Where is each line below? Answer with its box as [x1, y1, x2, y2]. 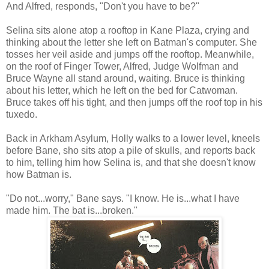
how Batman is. [6, 169, 71, 180]
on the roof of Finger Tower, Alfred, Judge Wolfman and [6, 61, 238, 72]
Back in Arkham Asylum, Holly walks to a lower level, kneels [6, 133, 260, 144]
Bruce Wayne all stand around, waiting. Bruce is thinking [6, 73, 245, 84]
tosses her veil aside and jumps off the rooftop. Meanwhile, [6, 49, 254, 60]
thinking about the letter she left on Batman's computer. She [6, 37, 257, 48]
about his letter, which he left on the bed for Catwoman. [6, 85, 238, 96]
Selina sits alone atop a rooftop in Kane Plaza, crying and [6, 25, 249, 36]
